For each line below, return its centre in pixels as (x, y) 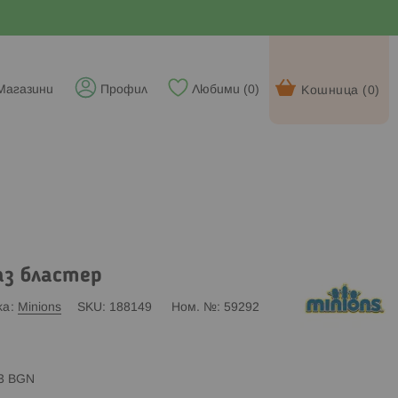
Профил (124, 90)
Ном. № (194, 307)
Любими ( (220, 90)
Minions (39, 307)
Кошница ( (334, 91)
